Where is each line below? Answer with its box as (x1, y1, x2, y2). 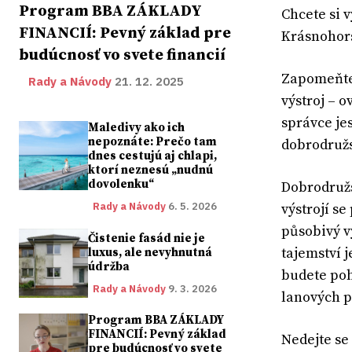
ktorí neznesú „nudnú (88, 163, 214, 178)
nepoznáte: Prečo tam (88, 134, 218, 149)
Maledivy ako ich (88, 120, 185, 135)
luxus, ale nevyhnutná (88, 244, 213, 260)
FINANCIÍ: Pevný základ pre (19, 24, 231, 43)
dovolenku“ (88, 177, 155, 192)
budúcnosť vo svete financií (19, 46, 225, 65)
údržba (88, 258, 130, 274)
